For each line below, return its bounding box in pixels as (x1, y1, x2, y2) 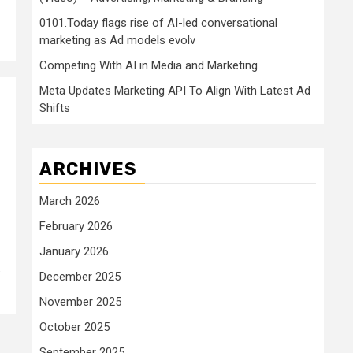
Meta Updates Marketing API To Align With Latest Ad (39, 83, 310, 98)
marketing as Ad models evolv (39, 32, 195, 47)
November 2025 (39, 294, 121, 309)
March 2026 (39, 193, 100, 208)
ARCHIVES (39, 158, 137, 180)
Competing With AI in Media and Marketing (39, 58, 258, 72)
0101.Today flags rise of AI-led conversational (39, 15, 277, 30)
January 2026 (39, 243, 109, 258)
